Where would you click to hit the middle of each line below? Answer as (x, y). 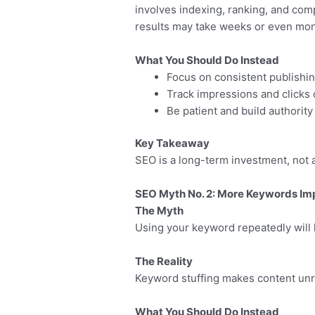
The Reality (164, 262)
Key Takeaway (173, 143)
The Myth (160, 211)
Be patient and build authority (240, 110)
